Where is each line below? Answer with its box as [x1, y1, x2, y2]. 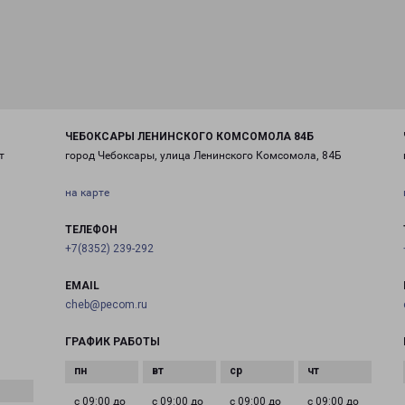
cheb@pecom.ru [64, 298, 147, 311]
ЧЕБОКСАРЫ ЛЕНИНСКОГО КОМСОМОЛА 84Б [64, 130, 314, 143]
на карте [64, 186, 109, 199]
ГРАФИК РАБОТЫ [64, 335, 160, 348]
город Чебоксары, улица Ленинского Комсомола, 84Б [64, 149, 342, 162]
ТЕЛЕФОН [64, 223, 118, 236]
